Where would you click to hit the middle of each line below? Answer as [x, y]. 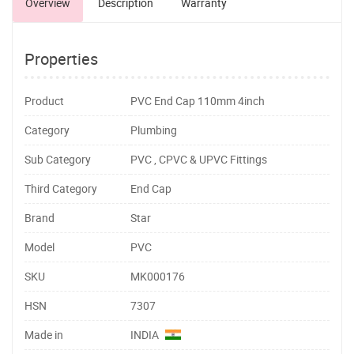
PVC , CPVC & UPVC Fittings [199, 159]
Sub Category [58, 159]
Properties [61, 59]
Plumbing [154, 130]
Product [44, 101]
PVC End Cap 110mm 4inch [198, 101]
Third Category [61, 188]
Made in [44, 335]
